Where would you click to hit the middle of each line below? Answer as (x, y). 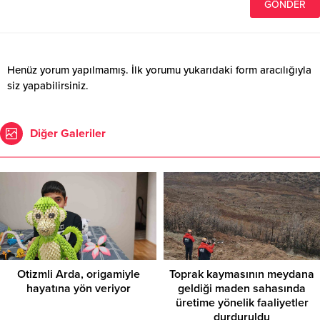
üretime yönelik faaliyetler (242, 303)
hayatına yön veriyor (78, 289)
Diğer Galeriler (68, 134)
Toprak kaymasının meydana (242, 275)
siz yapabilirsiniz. (48, 86)
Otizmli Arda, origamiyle (78, 275)
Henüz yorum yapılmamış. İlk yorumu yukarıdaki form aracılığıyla (159, 70)
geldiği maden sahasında (242, 289)
